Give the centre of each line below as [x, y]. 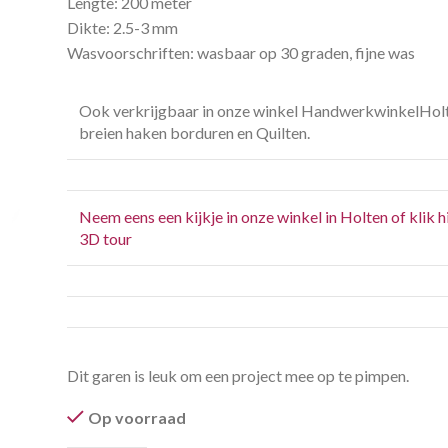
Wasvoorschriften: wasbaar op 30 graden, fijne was [241, 52]
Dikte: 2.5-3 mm [123, 27]
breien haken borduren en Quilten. [195, 132]
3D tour [107, 238]
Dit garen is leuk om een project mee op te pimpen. [238, 375]
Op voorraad [137, 417]
